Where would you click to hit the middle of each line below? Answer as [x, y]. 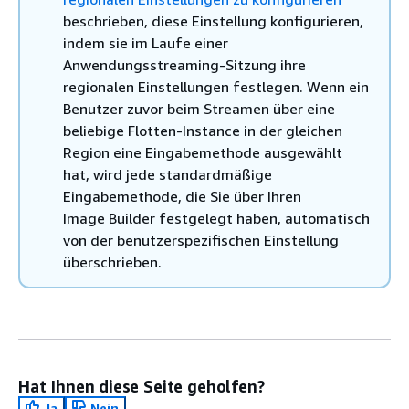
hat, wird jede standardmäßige [168, 174]
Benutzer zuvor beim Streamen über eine [199, 109]
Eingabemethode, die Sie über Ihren [182, 196]
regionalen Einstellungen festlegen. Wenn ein [216, 87]
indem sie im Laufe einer [146, 43]
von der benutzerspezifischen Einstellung [201, 240]
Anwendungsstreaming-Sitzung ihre [184, 65]
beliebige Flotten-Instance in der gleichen [203, 131]
